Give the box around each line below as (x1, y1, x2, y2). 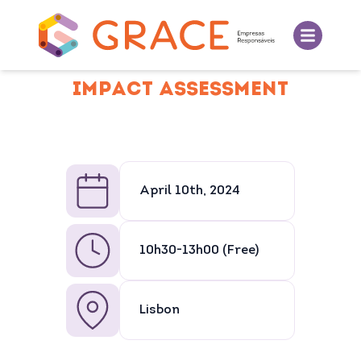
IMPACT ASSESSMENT (73, 81, 288, 100)
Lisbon (139, 304, 180, 317)
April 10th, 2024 (139, 185, 241, 197)
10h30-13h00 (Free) (139, 244, 259, 257)
